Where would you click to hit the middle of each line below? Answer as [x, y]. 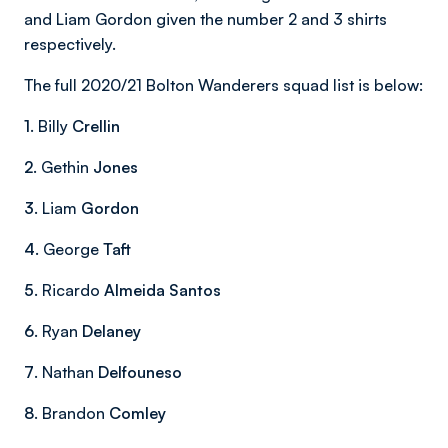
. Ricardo [69, 290]
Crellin [96, 126]
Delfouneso [140, 372]
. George [69, 249]
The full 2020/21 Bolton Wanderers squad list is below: [223, 85]
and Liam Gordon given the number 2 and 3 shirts [205, 19]
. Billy [51, 126]
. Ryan [58, 331]
